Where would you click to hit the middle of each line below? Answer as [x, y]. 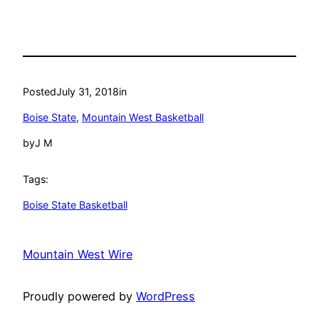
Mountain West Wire [78, 255]
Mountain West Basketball [143, 117]
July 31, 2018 [88, 91]
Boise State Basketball [75, 205]
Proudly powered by [79, 296]
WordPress [166, 296]
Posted [40, 91]
